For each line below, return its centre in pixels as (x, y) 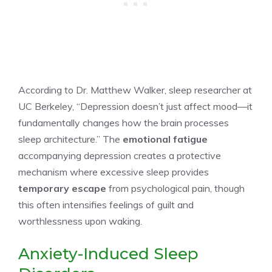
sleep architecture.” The (70, 139)
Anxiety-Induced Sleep (108, 253)
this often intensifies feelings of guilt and (106, 204)
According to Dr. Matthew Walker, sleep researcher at (135, 90)
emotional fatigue (165, 139)
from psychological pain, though (175, 188)
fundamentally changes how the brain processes (124, 122)
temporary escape (62, 188)
